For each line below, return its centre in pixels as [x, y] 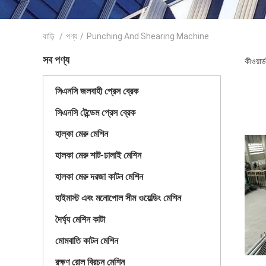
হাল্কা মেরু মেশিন [82, 134]
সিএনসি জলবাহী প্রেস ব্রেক [97, 91]
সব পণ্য [56, 60]
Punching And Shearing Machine [148, 36]
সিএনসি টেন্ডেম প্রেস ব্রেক [95, 113]
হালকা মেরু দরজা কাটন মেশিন [99, 177]
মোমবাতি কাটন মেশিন [87, 241]
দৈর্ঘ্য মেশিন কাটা [80, 219]
